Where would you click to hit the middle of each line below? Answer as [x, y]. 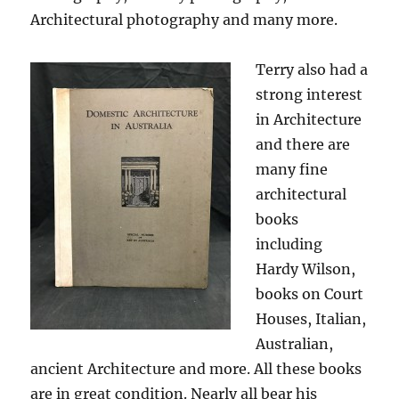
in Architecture [309, 119]
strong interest [309, 94]
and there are [303, 144]
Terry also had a [312, 69]
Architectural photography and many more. [184, 20]
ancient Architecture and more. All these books [196, 369]
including [289, 244]
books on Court [310, 294]
